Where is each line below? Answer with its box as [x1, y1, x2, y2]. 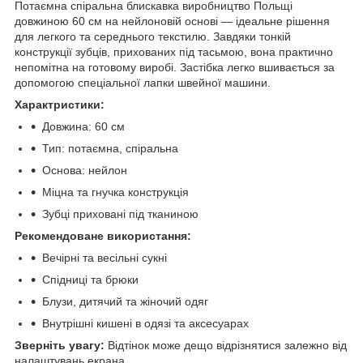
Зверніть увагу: [15, 338, 105, 352]
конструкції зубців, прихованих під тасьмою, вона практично [15, 45, 333, 58]
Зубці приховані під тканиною [42, 207, 199, 220]
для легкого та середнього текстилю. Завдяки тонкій [15, 29, 291, 43]
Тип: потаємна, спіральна [42, 141, 178, 155]
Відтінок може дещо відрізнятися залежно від [105, 338, 347, 352]
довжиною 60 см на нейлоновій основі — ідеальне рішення [15, 14, 330, 28]
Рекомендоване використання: [15, 228, 191, 242]
